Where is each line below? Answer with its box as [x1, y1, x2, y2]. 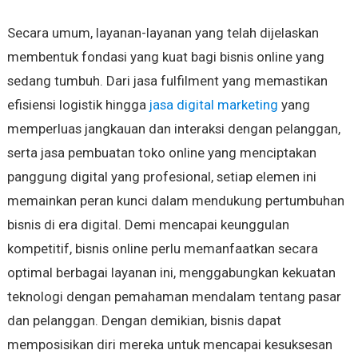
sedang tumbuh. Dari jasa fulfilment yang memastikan [6, 73, 328, 89]
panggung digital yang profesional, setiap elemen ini [6, 169, 316, 185]
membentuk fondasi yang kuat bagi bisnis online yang [6, 49, 324, 66]
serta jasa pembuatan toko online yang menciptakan [6, 145, 316, 161]
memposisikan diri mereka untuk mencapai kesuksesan [6, 336, 332, 353]
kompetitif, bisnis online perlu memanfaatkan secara [6, 241, 318, 257]
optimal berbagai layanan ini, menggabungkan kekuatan [6, 265, 336, 281]
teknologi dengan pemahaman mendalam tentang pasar [6, 288, 341, 305]
